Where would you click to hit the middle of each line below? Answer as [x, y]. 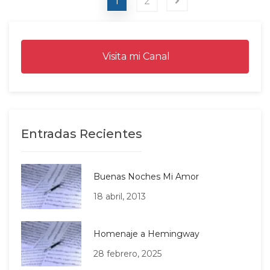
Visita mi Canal [135, 57]
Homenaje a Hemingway [146, 234]
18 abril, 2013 [120, 196]
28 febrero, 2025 [127, 253]
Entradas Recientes [82, 134]
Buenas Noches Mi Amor [146, 176]
